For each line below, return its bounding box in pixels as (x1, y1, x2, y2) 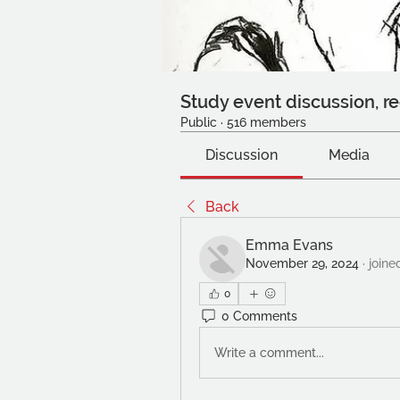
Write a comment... (214, 345, 324, 360)
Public (180, 115, 217, 129)
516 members (227, 115, 306, 129)
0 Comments (221, 308, 297, 323)
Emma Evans (246, 237, 333, 254)
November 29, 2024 (246, 256, 359, 271)
